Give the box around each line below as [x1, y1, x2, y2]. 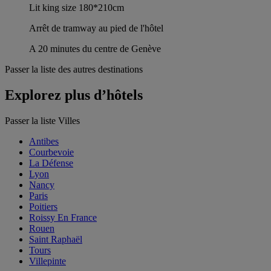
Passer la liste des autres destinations [5, 64, 143, 75]
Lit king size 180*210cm [29, 2, 124, 13]
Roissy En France [29, 212, 97, 223]
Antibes [29, 136, 59, 147]
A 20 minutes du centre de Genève [29, 44, 161, 54]
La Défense [29, 158, 73, 169]
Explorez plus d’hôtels [5, 87, 143, 103]
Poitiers [29, 201, 57, 212]
